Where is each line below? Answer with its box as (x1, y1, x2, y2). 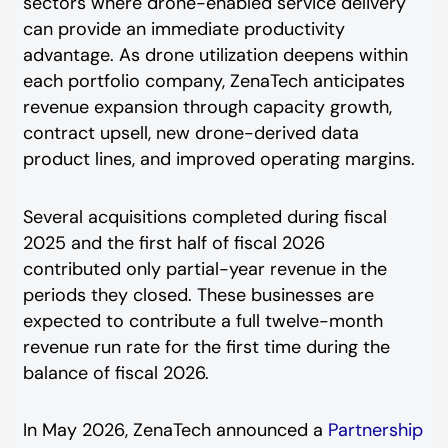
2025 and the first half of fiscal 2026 (22, 230, 325, 255)
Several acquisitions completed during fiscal (22, 204, 387, 229)
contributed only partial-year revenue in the (22, 256, 387, 281)
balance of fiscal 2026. (22, 360, 209, 385)
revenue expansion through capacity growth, (22, 95, 392, 120)
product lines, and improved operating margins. (22, 147, 415, 172)
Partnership (327, 418, 423, 443)
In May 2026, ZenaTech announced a (22, 418, 323, 443)
